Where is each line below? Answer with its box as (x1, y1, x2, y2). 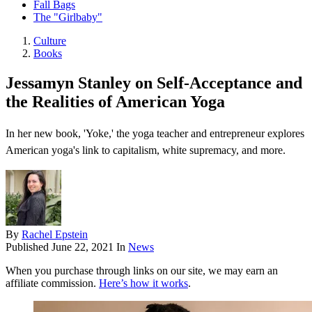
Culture (33, 35, 66, 47)
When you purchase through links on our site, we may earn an (6, 265, 278, 277)
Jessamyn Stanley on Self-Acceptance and (6, 74, 302, 93)
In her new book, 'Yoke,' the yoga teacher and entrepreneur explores (6, 127, 304, 140)
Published (6, 241, 52, 253)
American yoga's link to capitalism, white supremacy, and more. (6, 144, 286, 157)
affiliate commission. (6, 277, 99, 290)
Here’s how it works (99, 277, 188, 290)
